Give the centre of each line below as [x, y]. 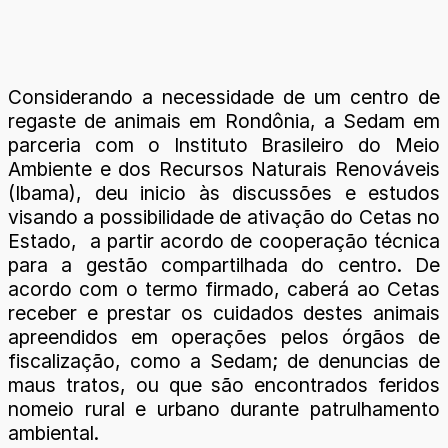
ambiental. [53, 433]
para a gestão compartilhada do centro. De [224, 265]
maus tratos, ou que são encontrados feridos [224, 385]
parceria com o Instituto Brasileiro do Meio [224, 145]
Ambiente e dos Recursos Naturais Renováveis [224, 169]
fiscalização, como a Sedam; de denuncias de [224, 361]
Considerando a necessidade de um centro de [224, 97]
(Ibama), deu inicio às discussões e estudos [224, 193]
